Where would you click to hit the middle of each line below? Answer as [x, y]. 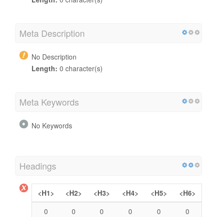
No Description [54, 56]
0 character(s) [80, 68]
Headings [38, 165]
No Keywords [52, 125]
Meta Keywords [49, 101]
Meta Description [52, 33]
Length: [45, 68]
